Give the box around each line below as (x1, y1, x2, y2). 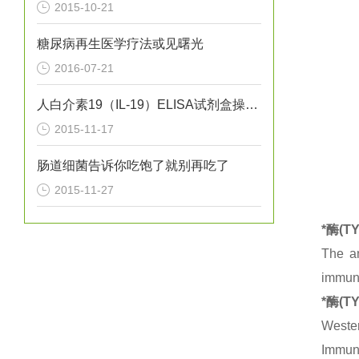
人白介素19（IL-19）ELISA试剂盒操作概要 (245, 98, 258, 111)
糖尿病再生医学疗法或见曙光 (37, 37, 204, 50)
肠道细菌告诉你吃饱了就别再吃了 (37, 159, 229, 172)
